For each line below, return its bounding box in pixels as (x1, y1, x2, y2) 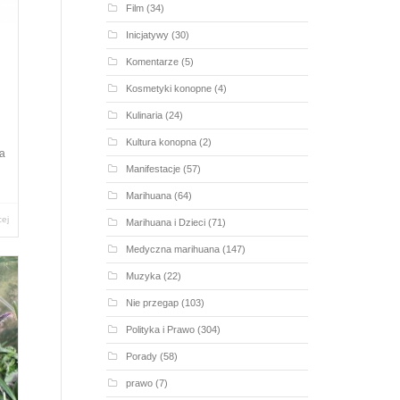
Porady (125, 350, 157, 362)
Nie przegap (125, 296, 179, 308)
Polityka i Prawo (125, 323, 195, 335)
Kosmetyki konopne (125, 82, 212, 94)
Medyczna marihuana (125, 243, 220, 254)
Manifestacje (125, 162, 180, 174)
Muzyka (125, 270, 161, 281)
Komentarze (125, 55, 179, 67)
